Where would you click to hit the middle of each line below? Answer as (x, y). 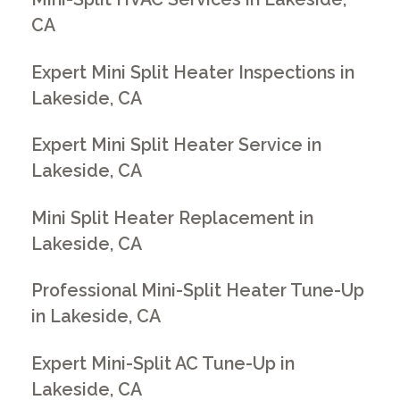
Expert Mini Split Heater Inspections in (193, 72)
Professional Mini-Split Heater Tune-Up (198, 291)
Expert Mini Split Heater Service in (177, 146)
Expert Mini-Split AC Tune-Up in (163, 363)
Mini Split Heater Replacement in (173, 218)
